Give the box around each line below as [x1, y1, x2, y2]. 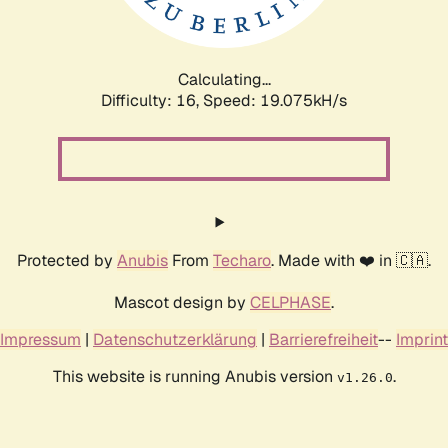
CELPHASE [250, 291, 331, 313]
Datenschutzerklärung [93, 328, 257, 350]
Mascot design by [114, 291, 250, 313]
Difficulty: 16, [101, 89, 203, 111]
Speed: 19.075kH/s [203, 89, 347, 111]
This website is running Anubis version [52, 365, 337, 387]
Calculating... [177, 68, 271, 90]
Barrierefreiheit [269, 328, 378, 350]
